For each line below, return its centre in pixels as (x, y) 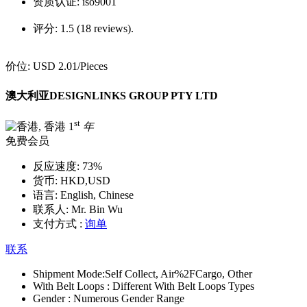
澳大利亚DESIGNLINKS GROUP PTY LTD (112, 95)
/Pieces (93, 66)
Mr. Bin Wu (96, 210)
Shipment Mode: (69, 274)
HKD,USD (84, 181)
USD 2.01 (55, 66)
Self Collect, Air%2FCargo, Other (179, 274)
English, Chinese (96, 195)
